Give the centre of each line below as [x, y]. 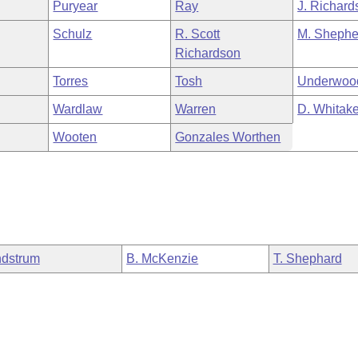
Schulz [73, 34]
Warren [196, 109]
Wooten [75, 137]
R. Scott [198, 34]
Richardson [208, 53]
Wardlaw [78, 109]
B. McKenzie [163, 259]
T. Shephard [307, 259]
